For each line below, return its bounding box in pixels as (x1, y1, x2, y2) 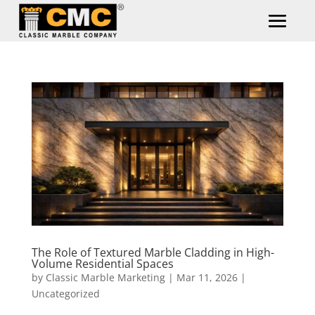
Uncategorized (31, 287, 100, 301)
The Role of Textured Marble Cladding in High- (31, 245, 274, 261)
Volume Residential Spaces (31, 256, 174, 272)
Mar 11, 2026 (176, 271, 238, 285)
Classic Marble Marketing (45, 271, 165, 285)
